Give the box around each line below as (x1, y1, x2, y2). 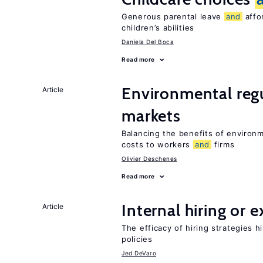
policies (122, 234, 153, 244)
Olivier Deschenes (122, 155, 177, 162)
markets (122, 106, 181, 126)
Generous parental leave (122, 12, 224, 21)
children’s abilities (122, 23, 194, 32)
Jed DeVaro (122, 249, 156, 257)
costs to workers (122, 140, 193, 149)
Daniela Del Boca (122, 38, 174, 45)
